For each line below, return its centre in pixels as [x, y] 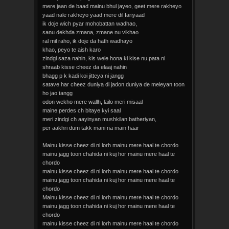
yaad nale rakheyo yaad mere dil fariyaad [93, 15]
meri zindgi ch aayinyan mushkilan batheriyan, [99, 119]
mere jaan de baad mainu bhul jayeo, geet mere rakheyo [112, 6]
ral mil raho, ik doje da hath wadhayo [87, 41]
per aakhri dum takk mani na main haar [90, 128]
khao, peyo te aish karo [71, 50]
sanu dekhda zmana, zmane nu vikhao [90, 32]
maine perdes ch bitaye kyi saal [81, 110]
